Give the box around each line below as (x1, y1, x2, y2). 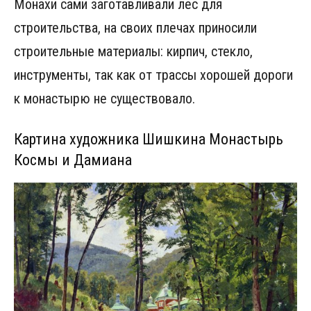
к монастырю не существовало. (14, 90, 195, 108)
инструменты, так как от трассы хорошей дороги (14, 67, 293, 84)
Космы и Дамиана (14, 151, 132, 169)
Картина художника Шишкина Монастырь (14, 131, 283, 149)
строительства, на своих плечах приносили (14, 19, 257, 37)
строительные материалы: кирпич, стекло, (14, 43, 253, 60)
